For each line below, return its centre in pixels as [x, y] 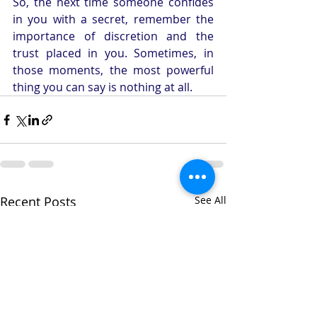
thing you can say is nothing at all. [103, 87]
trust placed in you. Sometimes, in [113, 53]
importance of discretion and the [113, 36]
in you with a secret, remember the [113, 19]
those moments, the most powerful [113, 70]
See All [211, 200]
